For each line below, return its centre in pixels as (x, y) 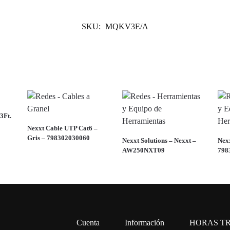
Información (145, 222)
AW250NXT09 (144, 150)
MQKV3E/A (127, 26)
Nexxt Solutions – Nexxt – (159, 140)
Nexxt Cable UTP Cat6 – (62, 128)
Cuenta (88, 222)
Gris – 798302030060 (58, 138)
